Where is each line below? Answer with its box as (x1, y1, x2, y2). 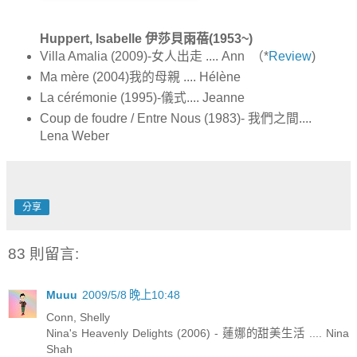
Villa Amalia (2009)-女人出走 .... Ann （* (39, 49, 269, 64)
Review (268, 49, 312, 64)
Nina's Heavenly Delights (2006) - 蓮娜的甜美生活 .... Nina (46, 327, 349, 340)
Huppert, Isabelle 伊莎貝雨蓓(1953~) (39, 32, 253, 46)
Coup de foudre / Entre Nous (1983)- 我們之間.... (39, 112, 312, 126)
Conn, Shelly (46, 311, 110, 324)
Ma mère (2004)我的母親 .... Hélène (39, 70, 241, 84)
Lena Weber (39, 129, 109, 143)
